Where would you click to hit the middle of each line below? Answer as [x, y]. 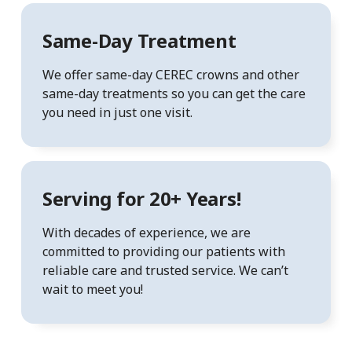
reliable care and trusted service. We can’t [165, 270]
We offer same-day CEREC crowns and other [170, 75]
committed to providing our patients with [163, 251]
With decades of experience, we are [146, 232]
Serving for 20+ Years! [141, 198]
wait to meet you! [92, 289]
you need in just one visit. [117, 113]
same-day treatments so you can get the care [174, 94]
